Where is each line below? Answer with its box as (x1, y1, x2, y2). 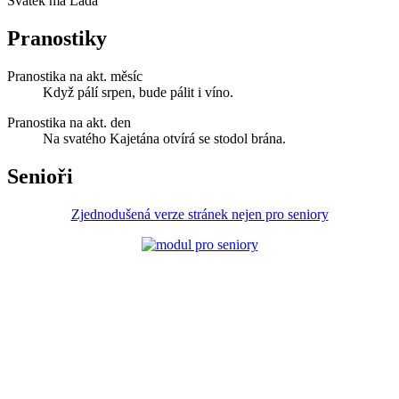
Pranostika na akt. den (7, 114, 131, 130)
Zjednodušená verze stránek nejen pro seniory (70, 206, 329, 222)
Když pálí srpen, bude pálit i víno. (43, 84, 233, 100)
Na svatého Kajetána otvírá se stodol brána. (43, 130, 286, 146)
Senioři (7, 164, 73, 188)
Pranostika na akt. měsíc (7, 68, 142, 84)
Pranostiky (7, 26, 107, 50)
